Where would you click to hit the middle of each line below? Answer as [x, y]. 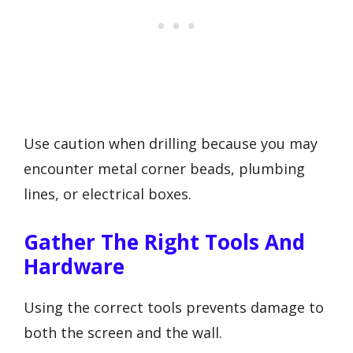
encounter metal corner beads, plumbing [164, 168]
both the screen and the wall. [123, 333]
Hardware [74, 267]
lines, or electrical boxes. [108, 193]
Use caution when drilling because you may [171, 143]
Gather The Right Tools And [164, 242]
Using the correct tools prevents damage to [174, 308]
